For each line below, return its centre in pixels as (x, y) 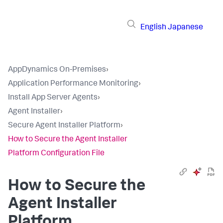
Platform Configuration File (56, 154)
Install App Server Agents (53, 98)
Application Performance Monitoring (73, 84)
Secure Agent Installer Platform (64, 126)
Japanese (185, 28)
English (153, 28)
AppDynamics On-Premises (57, 70)
